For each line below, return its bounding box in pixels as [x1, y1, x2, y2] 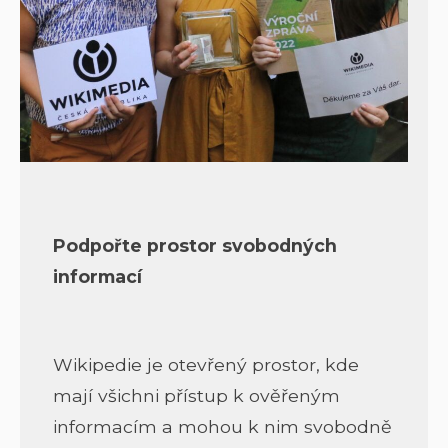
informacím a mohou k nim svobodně [52, 415, 392, 437]
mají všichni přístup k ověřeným [52, 384, 340, 406]
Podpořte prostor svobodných [52, 234, 337, 256]
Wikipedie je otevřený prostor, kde [52, 353, 359, 375]
